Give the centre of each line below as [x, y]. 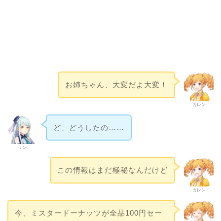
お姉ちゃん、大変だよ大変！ [117, 84]
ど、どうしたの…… [89, 127]
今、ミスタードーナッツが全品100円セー [88, 213]
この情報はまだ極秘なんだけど [113, 170]
